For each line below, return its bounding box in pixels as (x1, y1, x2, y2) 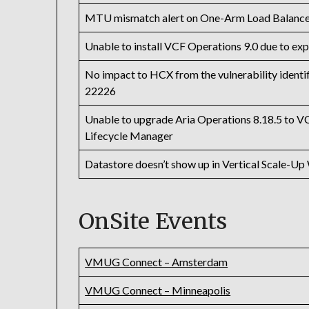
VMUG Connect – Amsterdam (85, 255, 228, 269)
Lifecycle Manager (85, 129, 174, 143)
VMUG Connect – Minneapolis (85, 283, 231, 297)
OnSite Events (79, 208, 228, 236)
